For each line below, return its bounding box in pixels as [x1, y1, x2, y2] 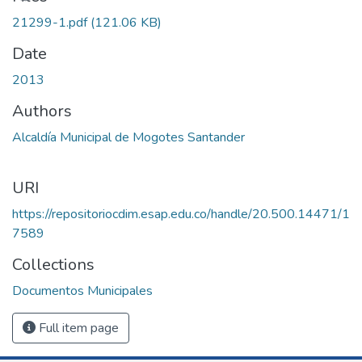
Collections [12, 253, 95, 276]
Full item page [36, 318, 119, 337]
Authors [12, 99, 72, 122]
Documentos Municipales [12, 281, 153, 300]
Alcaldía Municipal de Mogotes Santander [12, 128, 245, 146]
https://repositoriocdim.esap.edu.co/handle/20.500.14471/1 [12, 204, 350, 223]
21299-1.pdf [12, 13, 90, 32]
